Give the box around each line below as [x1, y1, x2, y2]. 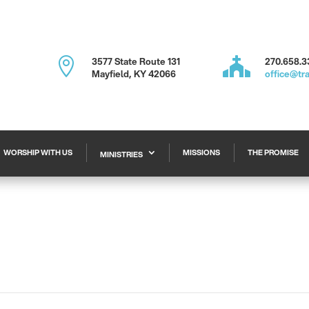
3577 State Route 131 [92, 55, 181, 68]
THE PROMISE [247, 146, 299, 158]
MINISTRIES [99, 148, 143, 160]
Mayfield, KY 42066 [92, 68, 177, 80]
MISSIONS [182, 146, 220, 158]
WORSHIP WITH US [3, 146, 72, 158]
